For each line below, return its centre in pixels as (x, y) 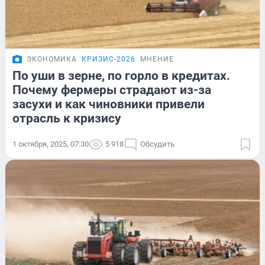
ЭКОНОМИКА (52, 59)
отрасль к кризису (67, 118)
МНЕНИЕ (157, 59)
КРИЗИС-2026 (109, 59)
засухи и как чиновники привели (109, 104)
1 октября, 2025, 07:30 (51, 144)
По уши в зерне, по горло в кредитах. (121, 75)
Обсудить (157, 144)
